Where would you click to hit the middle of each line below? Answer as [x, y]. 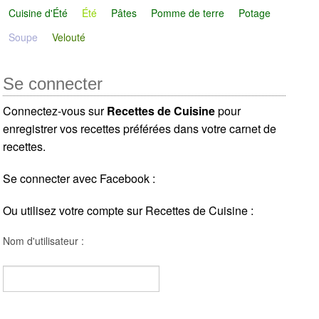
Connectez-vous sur [55, 111]
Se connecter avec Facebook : [79, 179]
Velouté [69, 37]
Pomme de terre [188, 12]
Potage [255, 12]
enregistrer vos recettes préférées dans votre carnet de [140, 129]
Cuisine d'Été [38, 12]
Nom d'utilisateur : [44, 241]
